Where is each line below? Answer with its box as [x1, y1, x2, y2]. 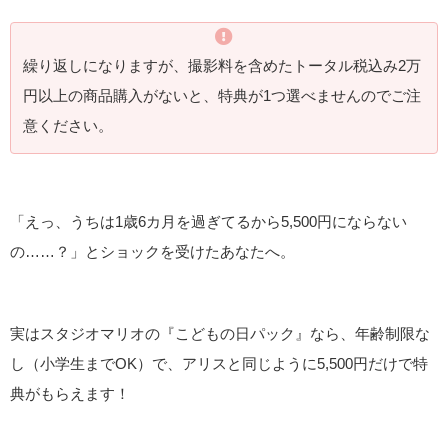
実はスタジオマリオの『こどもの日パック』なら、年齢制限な [10, 325, 430, 343]
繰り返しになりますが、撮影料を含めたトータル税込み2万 [23, 57, 421, 75]
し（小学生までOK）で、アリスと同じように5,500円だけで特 [10, 355, 428, 373]
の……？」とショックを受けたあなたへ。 [10, 242, 295, 260]
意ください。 [23, 117, 113, 135]
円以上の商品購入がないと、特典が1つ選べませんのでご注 [23, 87, 421, 105]
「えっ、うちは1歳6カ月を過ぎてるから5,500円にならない [10, 212, 407, 230]
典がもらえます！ [10, 385, 130, 403]
